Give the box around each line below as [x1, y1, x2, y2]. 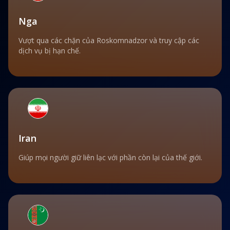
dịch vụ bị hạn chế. [18, 45, 81, 55]
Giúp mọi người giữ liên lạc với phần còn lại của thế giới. [18, 152, 202, 162]
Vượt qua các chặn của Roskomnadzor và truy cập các [18, 35, 199, 45]
